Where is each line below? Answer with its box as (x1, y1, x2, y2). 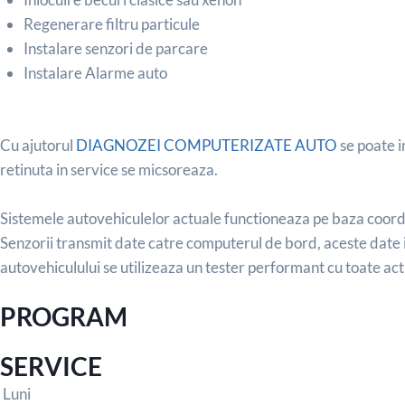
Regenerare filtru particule (23, 14, 200, 34)
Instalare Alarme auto (23, 63, 170, 83)
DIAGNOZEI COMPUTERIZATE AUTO (76, 135, 337, 155)
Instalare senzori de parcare (23, 39, 208, 59)
